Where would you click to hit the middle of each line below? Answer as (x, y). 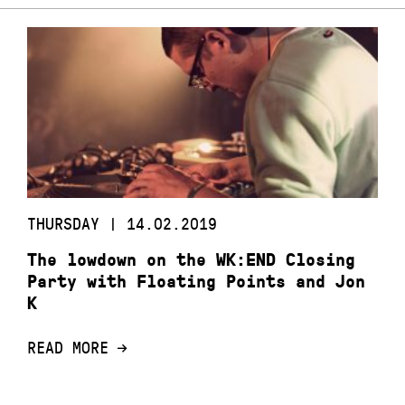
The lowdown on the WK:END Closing (191, 260)
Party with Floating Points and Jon (196, 282)
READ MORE (68, 348)
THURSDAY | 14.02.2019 (122, 224)
